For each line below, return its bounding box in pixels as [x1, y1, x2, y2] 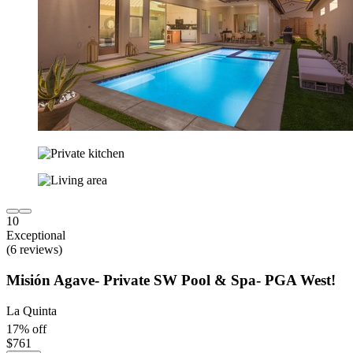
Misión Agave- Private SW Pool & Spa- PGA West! [6, 271, 336, 288]
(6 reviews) [6, 243, 62, 257]
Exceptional [6, 229, 65, 243]
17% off [6, 321, 46, 336]
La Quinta [6, 303, 57, 318]
